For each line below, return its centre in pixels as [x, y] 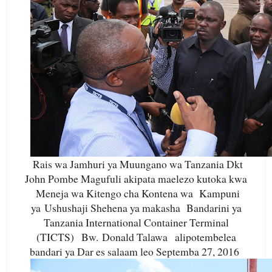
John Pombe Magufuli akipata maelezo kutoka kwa [136, 179]
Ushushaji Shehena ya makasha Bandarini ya [143, 208]
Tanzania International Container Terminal [136, 223]
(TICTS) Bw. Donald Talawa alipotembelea [136, 237]
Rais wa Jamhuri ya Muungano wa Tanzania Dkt [138, 164]
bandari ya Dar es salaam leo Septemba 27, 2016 [136, 252]
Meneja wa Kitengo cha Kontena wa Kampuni [136, 193]
